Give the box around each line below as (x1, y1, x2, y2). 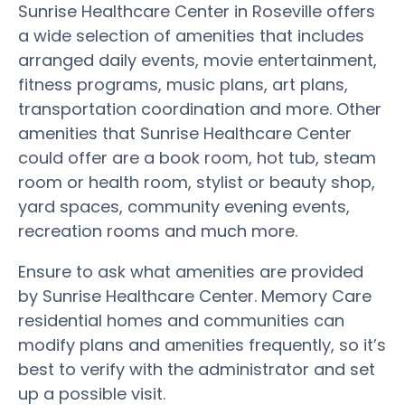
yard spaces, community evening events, (18, 194, 350, 218)
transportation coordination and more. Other (18, 97, 381, 120)
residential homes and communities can (18, 308, 344, 332)
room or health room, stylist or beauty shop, (18, 170, 375, 193)
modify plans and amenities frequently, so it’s (18, 333, 386, 356)
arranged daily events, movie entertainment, (18, 48, 377, 71)
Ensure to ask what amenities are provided (18, 259, 363, 283)
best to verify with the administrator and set (18, 357, 375, 381)
